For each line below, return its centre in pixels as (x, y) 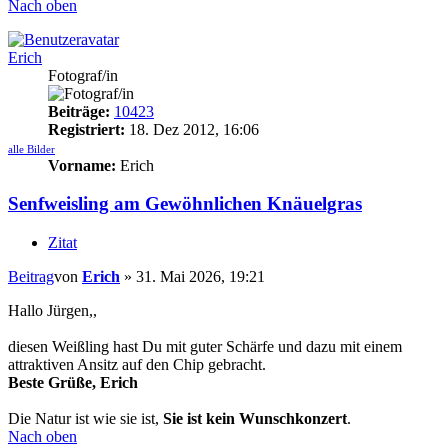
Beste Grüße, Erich (73, 383)
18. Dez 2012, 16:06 (192, 129)
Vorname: (82, 165)
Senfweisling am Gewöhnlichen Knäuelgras (185, 204)
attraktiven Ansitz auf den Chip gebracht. (137, 365)
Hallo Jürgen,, (52, 311)
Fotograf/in (83, 75)
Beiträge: (79, 111)
